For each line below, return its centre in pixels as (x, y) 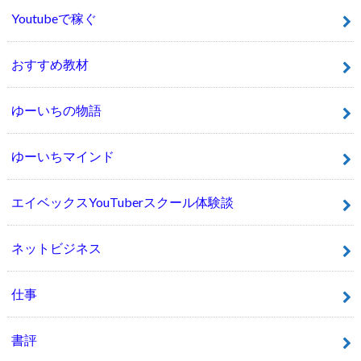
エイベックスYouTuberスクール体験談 (122, 202)
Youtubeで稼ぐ (54, 19)
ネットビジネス (56, 248)
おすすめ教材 (50, 64)
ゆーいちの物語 (56, 110)
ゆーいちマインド (62, 156)
